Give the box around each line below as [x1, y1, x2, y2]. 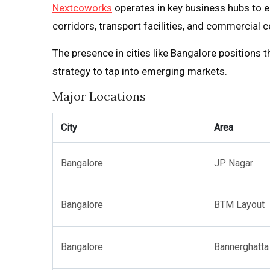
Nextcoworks [52, 2, 112, 14]
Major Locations [52, 89, 146, 104]
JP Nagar [214, 157, 253, 169]
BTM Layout [214, 199, 265, 210]
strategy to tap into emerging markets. [52, 65, 227, 77]
